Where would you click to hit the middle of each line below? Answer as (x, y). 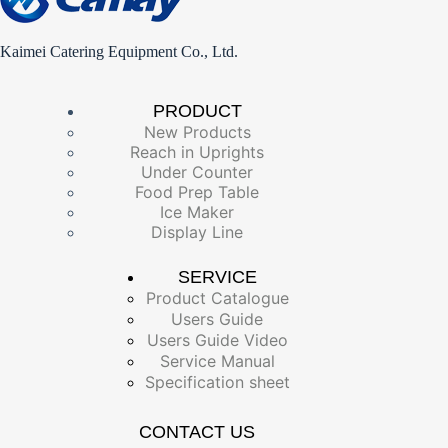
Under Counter (197, 171)
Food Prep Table (197, 191)
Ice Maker (197, 211)
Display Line (197, 231)
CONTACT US (197, 431)
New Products (197, 131)
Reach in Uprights (197, 151)
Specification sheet (217, 381)
